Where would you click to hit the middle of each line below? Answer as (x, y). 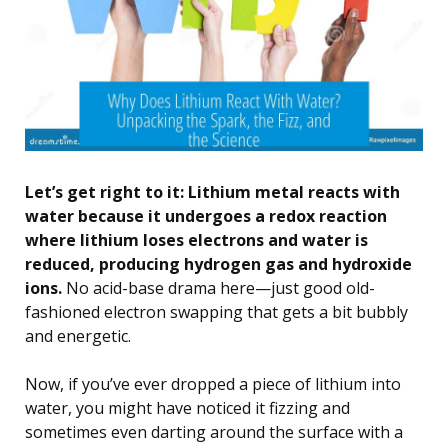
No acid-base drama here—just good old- (218, 288)
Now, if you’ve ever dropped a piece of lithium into (213, 384)
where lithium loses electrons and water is (196, 240)
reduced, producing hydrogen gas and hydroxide (218, 264)
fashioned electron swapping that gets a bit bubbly (216, 312)
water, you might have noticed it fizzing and (187, 408)
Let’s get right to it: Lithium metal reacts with (212, 192)
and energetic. (78, 336)
